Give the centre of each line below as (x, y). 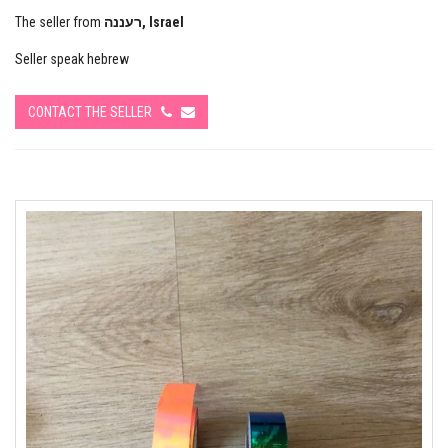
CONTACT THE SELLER (94, 112)
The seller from (59, 22)
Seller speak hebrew (72, 59)
